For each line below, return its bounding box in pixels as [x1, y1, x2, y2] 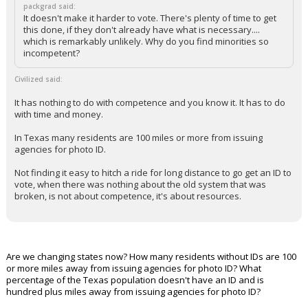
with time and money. [14, 108, 103, 120]
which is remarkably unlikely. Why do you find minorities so [23, 35, 269, 47]
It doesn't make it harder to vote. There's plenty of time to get [23, 12, 276, 24]
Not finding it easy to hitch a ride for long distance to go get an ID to [14, 166, 291, 179]
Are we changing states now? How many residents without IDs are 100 [6, 250, 296, 263]
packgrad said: [23, 1, 76, 11]
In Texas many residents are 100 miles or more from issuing [14, 131, 263, 144]
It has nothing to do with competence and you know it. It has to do [14, 96, 285, 109]
